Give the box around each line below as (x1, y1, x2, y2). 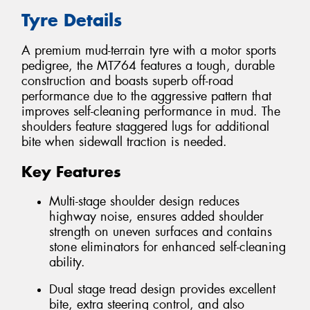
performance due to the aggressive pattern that (21, 88, 271, 105)
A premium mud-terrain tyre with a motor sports (21, 42, 276, 60)
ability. (49, 253, 85, 271)
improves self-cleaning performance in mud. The (21, 103, 280, 120)
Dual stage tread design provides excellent (49, 281, 275, 298)
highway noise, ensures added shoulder (49, 208, 264, 225)
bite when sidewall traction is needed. (21, 134, 227, 151)
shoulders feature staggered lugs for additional (21, 118, 269, 136)
